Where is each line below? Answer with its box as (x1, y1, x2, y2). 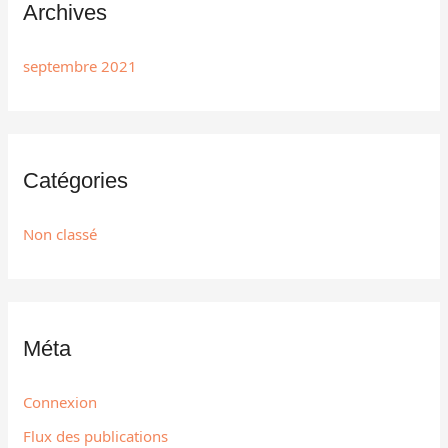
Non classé (23, 224, 98, 245)
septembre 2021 (23, 56, 138, 77)
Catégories (23, 167, 129, 193)
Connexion (23, 392, 98, 413)
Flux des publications (23, 425, 169, 446)
